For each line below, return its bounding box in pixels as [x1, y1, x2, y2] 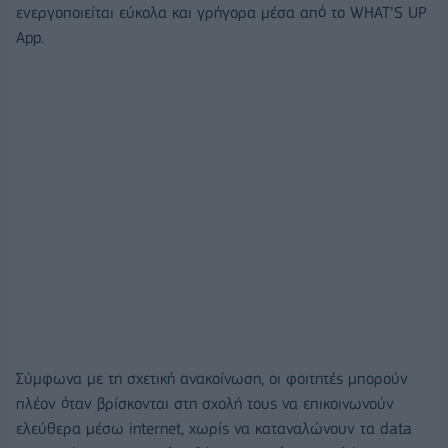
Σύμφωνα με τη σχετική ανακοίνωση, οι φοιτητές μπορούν [16, 368, 408, 388]
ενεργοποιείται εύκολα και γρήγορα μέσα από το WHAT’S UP [16, 2, 427, 22]
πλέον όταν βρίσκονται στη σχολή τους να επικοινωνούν [16, 393, 394, 413]
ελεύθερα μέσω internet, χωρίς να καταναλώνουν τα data [16, 418, 412, 438]
